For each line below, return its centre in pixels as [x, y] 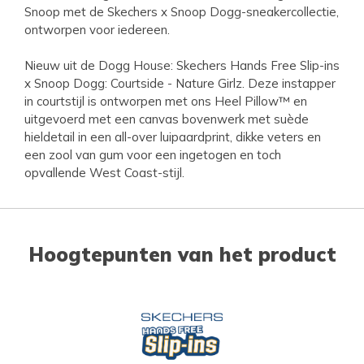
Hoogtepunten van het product [182, 254]
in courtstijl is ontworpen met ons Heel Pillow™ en [166, 101]
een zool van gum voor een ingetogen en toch [153, 154]
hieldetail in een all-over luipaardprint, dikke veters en [173, 136]
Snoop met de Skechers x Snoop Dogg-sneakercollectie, [182, 11]
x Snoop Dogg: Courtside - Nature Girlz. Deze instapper [180, 83]
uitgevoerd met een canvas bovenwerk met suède [167, 119]
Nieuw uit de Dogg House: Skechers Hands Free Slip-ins [182, 65]
